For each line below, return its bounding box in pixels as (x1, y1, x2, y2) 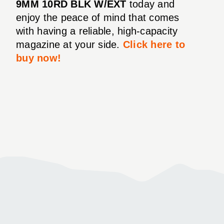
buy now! (16, 52, 61, 63)
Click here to (122, 38, 185, 50)
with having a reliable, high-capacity (16, 25, 178, 36)
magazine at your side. (16, 38, 123, 50)
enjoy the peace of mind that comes (16, 11, 179, 23)
